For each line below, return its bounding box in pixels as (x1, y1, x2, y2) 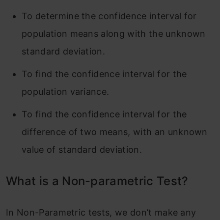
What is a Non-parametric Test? (6, 174, 189, 188)
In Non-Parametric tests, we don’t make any (6, 207, 196, 218)
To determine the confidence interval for (22, 11, 197, 21)
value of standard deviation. (22, 144, 142, 155)
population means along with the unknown (22, 28, 206, 39)
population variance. (22, 86, 110, 97)
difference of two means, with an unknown (22, 127, 208, 137)
